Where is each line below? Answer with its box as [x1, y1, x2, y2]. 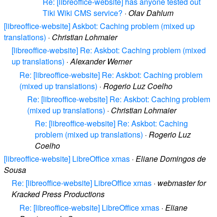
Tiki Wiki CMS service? [43, 7, 123, 19]
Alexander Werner [70, 56, 132, 67]
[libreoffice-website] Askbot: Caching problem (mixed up [4, 20, 195, 32]
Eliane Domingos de [136, 153, 206, 165]
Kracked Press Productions [12, 188, 105, 200]
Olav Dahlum [128, 7, 173, 19]
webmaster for [157, 177, 206, 189]
